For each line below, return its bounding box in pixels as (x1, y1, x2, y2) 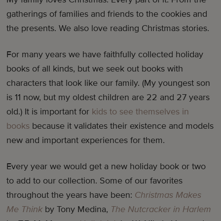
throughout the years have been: (6, 189, 135, 201)
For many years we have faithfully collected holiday (6, 49, 204, 60)
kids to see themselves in (92, 106, 189, 117)
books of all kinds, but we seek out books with (6, 63, 184, 74)
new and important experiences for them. (6, 135, 165, 146)
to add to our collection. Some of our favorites (6, 175, 183, 186)
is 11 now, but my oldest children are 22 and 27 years (6, 92, 210, 103)
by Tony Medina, (42, 204, 111, 215)
